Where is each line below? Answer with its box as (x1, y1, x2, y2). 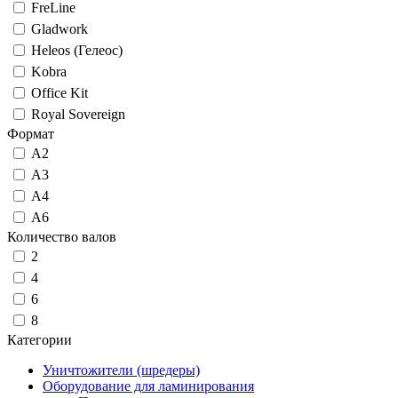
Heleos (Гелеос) (31, 43, 123, 58)
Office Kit (31, 85, 88, 100)
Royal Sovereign (31, 107, 125, 122)
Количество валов (7, 229, 116, 244)
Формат (7, 126, 54, 141)
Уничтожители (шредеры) (43, 362, 200, 378)
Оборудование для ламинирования (43, 378, 254, 394)
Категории (7, 332, 72, 347)
